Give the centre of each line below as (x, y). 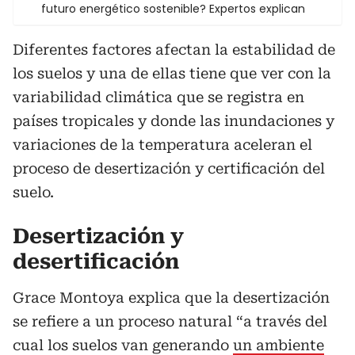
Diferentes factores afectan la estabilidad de (174, 49)
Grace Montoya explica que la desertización (171, 297)
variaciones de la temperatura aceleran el (162, 144)
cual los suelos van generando (123, 345)
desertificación (96, 261)
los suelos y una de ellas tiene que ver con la (172, 73)
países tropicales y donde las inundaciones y (174, 120)
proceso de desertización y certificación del (169, 168)
